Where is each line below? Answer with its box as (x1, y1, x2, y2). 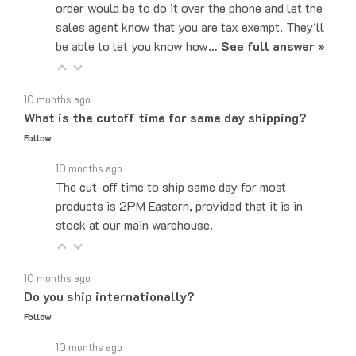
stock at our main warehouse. (56, 197, 213, 215)
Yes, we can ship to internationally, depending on (56, 337, 319, 354)
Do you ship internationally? (24, 269, 195, 286)
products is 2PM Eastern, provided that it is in (56, 178, 303, 195)
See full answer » (221, 18, 325, 36)
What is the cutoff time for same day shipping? (24, 90, 307, 107)
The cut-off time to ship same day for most (56, 159, 286, 176)
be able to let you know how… (56, 18, 221, 36)
